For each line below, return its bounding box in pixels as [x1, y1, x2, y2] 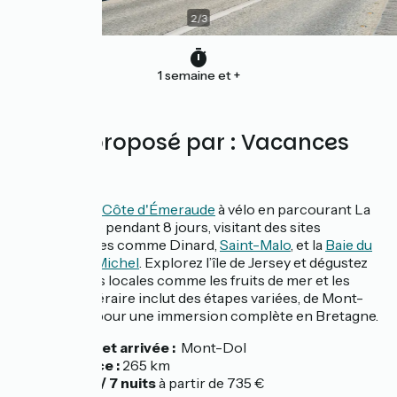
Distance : [50, 356, 120, 374]
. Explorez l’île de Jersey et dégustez [139, 253, 368, 271]
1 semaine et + [157, 67, 240, 83]
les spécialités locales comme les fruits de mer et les [14, 271, 350, 289]
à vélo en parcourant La [215, 200, 370, 218]
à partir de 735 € [156, 374, 265, 392]
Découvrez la [14, 200, 102, 218]
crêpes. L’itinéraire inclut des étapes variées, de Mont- [14, 289, 363, 307]
